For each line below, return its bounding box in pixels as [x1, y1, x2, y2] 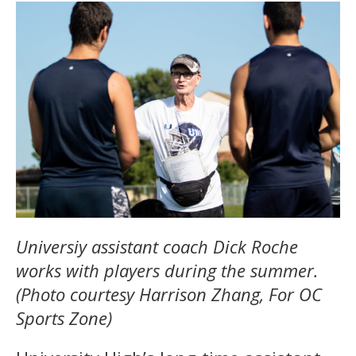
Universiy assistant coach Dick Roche [16, 234, 298, 258]
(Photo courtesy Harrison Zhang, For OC [16, 281, 322, 306]
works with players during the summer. [16, 257, 319, 282]
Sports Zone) [16, 305, 112, 330]
